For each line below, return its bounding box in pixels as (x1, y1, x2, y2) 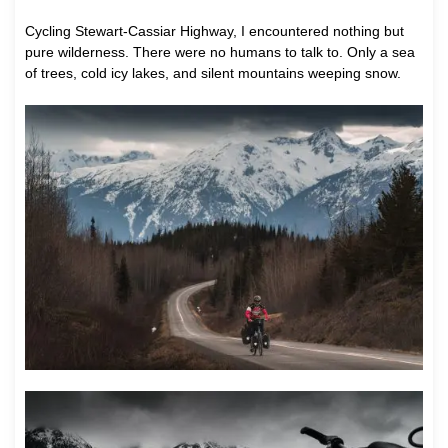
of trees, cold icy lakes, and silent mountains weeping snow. (25, 64, 401, 81)
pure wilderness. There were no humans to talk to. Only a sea (25, 43, 415, 60)
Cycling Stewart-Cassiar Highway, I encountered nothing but (25, 22, 404, 39)
